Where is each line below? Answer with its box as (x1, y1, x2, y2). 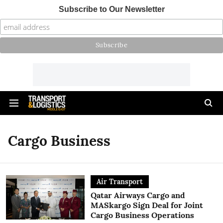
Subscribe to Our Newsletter (58, 5, 165, 13)
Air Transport (96, 177, 143, 186)
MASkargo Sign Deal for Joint (90, 200, 203, 210)
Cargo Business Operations (90, 210, 194, 220)
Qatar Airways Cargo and (90, 190, 185, 200)
